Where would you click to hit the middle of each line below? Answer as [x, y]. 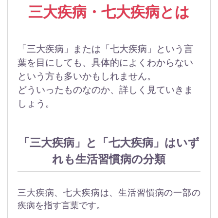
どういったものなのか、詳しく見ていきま [105, 90]
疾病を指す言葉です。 [61, 206]
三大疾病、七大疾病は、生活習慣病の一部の [109, 193]
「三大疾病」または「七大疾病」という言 [106, 49]
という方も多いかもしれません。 [87, 76]
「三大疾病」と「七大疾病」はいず [109, 143]
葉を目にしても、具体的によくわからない [106, 63]
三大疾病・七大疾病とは [109, 12]
